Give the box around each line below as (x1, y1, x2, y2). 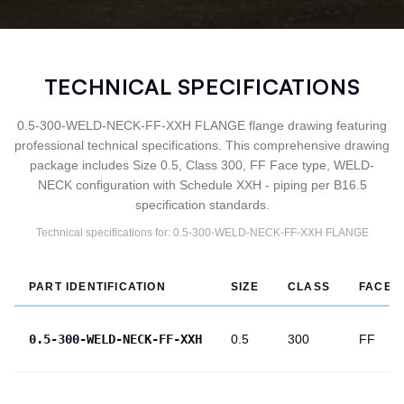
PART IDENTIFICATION (29, 280, 166, 293)
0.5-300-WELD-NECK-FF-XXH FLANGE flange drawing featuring (17, 118, 387, 133)
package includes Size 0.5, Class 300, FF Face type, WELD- (30, 158, 374, 172)
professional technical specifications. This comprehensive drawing (14, 138, 390, 152)
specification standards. (134, 197, 270, 212)
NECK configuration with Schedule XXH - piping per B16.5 (37, 178, 367, 192)
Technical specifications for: (35, 226, 173, 239)
